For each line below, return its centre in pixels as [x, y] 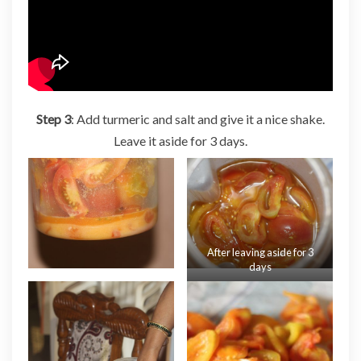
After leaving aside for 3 [260, 252]
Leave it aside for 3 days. [180, 141]
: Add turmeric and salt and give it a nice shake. [198, 119]
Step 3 [54, 119]
